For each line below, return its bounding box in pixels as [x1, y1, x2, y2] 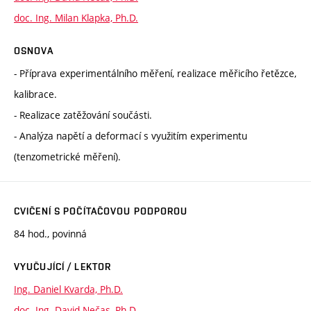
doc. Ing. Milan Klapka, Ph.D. [14, 10, 138, 24]
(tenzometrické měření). [14, 149, 121, 163]
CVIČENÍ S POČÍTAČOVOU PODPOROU [14, 205, 188, 217]
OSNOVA [14, 44, 53, 56]
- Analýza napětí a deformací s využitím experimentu [14, 128, 247, 142]
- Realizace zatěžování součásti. [14, 108, 152, 121]
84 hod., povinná [14, 226, 87, 240]
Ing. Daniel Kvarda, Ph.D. [14, 282, 123, 296]
